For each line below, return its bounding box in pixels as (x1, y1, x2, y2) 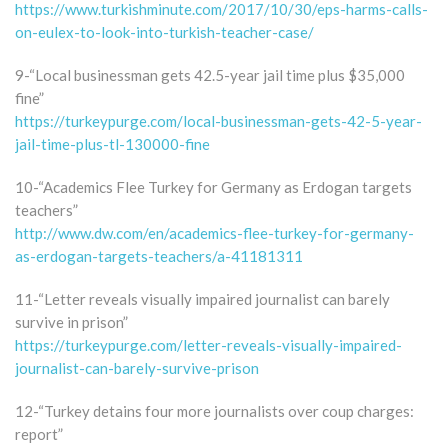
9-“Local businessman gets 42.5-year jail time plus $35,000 (15, 65, 405, 84)
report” (15, 424, 63, 443)
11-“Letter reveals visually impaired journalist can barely (15, 289, 390, 308)
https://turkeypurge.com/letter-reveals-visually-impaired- (15, 335, 402, 354)
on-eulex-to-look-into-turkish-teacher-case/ (15, 22, 314, 41)
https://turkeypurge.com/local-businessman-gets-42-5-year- (15, 111, 422, 130)
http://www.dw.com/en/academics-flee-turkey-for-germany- (15, 223, 414, 242)
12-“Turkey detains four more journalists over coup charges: (15, 401, 414, 420)
